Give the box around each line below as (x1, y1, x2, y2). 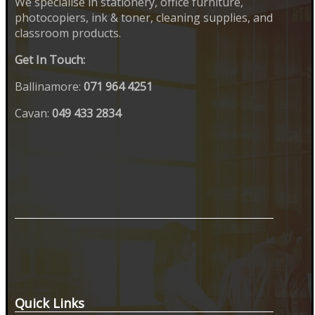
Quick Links (15, 294, 84, 311)
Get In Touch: (15, 51, 85, 67)
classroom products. (15, 25, 121, 41)
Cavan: (15, 105, 52, 121)
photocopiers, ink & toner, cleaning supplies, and (15, 9, 273, 25)
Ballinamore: (15, 78, 84, 94)
